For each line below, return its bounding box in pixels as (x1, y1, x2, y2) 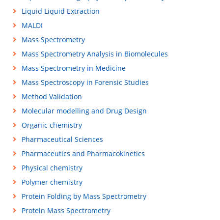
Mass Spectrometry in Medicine (21, 63, 126, 73)
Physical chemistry (21, 163, 82, 172)
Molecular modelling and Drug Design (21, 106, 147, 115)
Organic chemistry (21, 120, 82, 130)
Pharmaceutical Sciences (21, 135, 103, 144)
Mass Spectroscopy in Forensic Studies (21, 78, 149, 87)
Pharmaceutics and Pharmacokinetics (21, 149, 145, 158)
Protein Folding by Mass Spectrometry (21, 192, 146, 201)
